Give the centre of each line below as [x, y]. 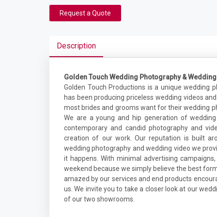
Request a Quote [85, 13]
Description [76, 46]
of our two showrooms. [99, 199]
